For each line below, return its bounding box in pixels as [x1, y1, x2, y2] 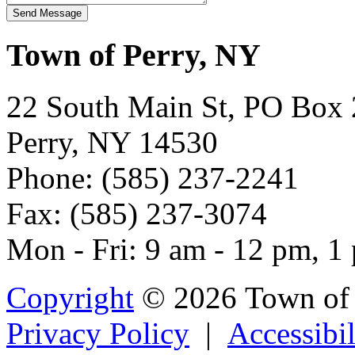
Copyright [6, 280, 134, 315]
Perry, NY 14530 [6, 124, 218, 159]
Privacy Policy [6, 315, 189, 350]
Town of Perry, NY [6, 37, 261, 74]
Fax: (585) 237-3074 [6, 196, 267, 231]
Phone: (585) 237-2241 [6, 160, 299, 195]
